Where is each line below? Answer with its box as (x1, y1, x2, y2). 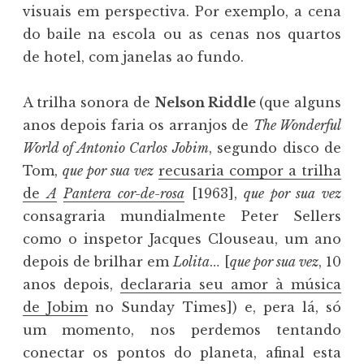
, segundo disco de (208, 140, 342, 157)
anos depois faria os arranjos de (23, 117, 253, 134)
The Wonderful (253, 117, 342, 134)
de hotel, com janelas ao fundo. (23, 49, 244, 66)
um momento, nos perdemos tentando (23, 322, 341, 339)
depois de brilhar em (23, 253, 174, 271)
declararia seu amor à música (120, 276, 341, 293)
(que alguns (258, 94, 342, 111)
